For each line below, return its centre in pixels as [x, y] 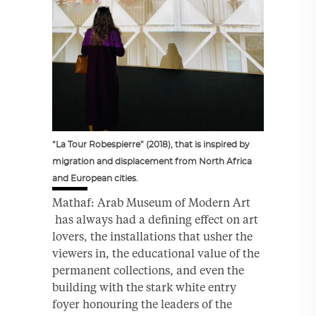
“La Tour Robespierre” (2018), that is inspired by [151, 145]
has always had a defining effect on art [155, 220]
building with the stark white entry [144, 287]
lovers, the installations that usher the [152, 237]
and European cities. [95, 179]
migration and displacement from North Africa [152, 162]
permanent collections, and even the [148, 271]
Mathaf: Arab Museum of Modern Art [151, 203]
